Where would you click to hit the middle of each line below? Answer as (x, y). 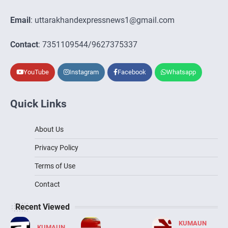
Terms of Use (55, 166)
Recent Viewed (42, 207)
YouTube (36, 72)
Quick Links (38, 104)
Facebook (132, 72)
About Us (49, 130)
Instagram (84, 72)
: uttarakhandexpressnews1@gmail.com (103, 20)
